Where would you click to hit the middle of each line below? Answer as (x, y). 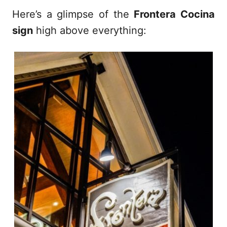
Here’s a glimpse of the (73, 14)
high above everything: (90, 30)
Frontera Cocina (175, 14)
